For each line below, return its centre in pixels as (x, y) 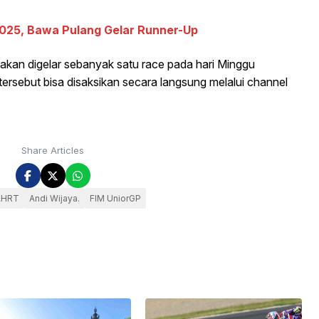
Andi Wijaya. (54, 199)
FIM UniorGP (115, 199)
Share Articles (53, 151)
